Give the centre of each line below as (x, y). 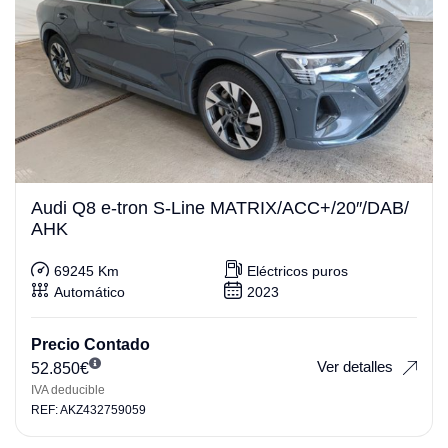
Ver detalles (355, 366)
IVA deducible (68, 390)
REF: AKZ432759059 (88, 410)
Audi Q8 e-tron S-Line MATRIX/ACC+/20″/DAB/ (220, 208)
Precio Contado (90, 345)
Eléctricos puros (297, 270)
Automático (89, 291)
